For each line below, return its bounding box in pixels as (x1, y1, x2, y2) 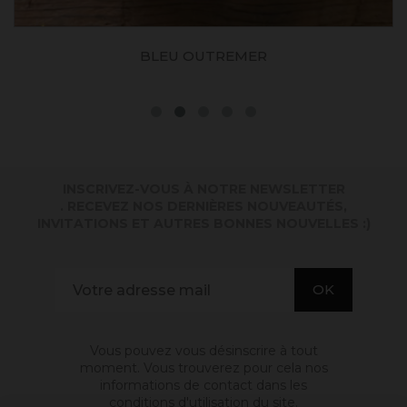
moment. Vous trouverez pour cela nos (79, 360, 328, 377)
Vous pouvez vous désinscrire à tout (89, 342, 318, 360)
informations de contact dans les (100, 377, 307, 394)
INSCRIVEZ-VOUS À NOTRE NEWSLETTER (62, 181, 345, 198)
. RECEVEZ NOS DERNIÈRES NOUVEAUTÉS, (60, 198, 347, 215)
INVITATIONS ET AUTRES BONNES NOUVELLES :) (36, 215, 371, 233)
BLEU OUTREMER (140, 47, 267, 65)
